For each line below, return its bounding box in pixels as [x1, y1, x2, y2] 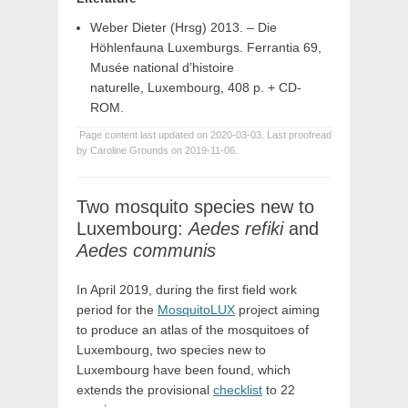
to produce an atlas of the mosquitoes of [76, 322, 309, 337]
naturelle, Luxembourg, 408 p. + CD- [90, 80, 301, 95]
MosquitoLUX [158, 302, 235, 317]
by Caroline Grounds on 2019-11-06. [76, 145, 238, 156]
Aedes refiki [189, 219, 283, 239]
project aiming [235, 302, 320, 317]
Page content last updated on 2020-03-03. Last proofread [76, 129, 331, 140]
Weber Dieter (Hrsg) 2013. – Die [90, 20, 277, 35]
